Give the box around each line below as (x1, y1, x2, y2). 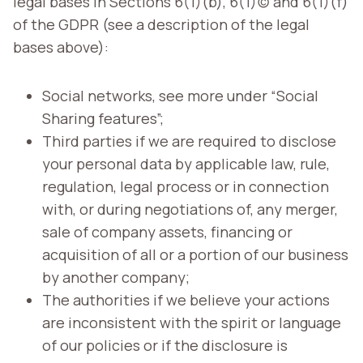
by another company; (42, 267, 190, 287)
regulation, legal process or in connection (42, 176, 329, 196)
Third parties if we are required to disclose (42, 130, 336, 151)
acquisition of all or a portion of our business (42, 244, 348, 264)
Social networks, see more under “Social (42, 85, 318, 105)
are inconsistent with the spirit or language (42, 312, 341, 332)
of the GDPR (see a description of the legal (13, 14, 310, 34)
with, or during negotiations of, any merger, (42, 199, 338, 219)
